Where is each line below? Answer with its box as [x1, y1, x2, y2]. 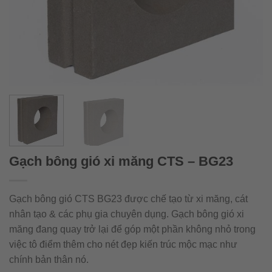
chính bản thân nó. [9, 254, 89, 265]
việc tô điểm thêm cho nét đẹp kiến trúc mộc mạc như [9, 239, 237, 250]
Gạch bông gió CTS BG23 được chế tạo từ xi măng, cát [9, 193, 248, 204]
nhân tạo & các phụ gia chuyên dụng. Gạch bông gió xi [9, 208, 244, 219]
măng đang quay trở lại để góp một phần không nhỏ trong [9, 223, 256, 234]
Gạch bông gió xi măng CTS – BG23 [9, 153, 233, 169]
